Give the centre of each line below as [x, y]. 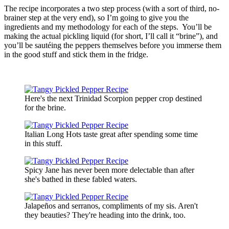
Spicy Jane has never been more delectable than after [109, 170]
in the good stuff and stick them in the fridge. [76, 54]
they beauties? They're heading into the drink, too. [105, 215]
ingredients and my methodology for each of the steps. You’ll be [108, 27]
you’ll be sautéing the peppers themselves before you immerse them [113, 45]
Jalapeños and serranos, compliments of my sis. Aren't [111, 205]
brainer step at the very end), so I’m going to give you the [96, 17]
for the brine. [45, 107]
